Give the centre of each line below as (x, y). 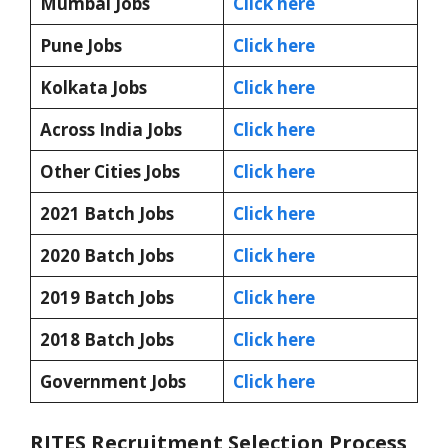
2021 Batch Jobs (106, 213)
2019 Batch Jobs (106, 297)
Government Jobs (112, 381)
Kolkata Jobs (93, 87)
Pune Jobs (80, 45)
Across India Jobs (110, 129)
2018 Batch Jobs (106, 339)
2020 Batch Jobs (106, 255)
